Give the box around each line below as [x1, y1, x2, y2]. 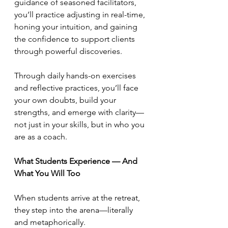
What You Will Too [14, 168, 80, 179]
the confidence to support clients [14, 34, 137, 44]
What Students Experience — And [14, 156, 139, 166]
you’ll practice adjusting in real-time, [14, 10, 147, 20]
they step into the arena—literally [14, 205, 135, 215]
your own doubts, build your [14, 95, 118, 105]
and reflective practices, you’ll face [14, 83, 140, 93]
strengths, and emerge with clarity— [14, 107, 144, 118]
